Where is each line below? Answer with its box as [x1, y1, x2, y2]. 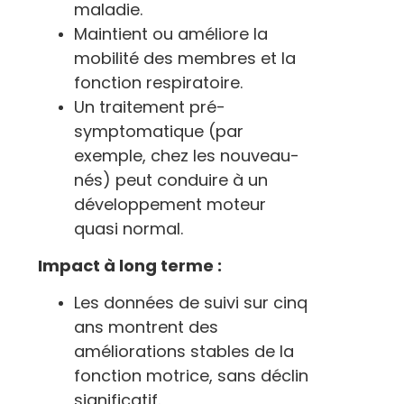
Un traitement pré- [74, 96, 225, 118]
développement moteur [74, 193, 266, 216]
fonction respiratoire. [74, 71, 243, 94]
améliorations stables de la [74, 340, 294, 363]
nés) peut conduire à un [74, 169, 268, 191]
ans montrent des [74, 316, 218, 338]
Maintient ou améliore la [74, 23, 268, 45]
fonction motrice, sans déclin [74, 364, 308, 387]
